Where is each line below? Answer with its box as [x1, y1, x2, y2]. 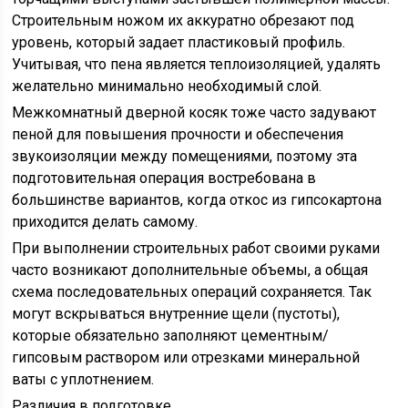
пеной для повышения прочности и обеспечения [12, 126, 344, 143]
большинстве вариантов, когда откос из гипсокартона [12, 191, 382, 209]
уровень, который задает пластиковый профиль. [12, 34, 346, 51]
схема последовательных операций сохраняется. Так [12, 283, 372, 301]
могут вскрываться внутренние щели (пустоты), [12, 305, 341, 322]
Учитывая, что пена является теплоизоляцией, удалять [12, 56, 382, 73]
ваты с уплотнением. [12, 371, 155, 388]
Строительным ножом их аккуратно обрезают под [12, 12, 355, 29]
